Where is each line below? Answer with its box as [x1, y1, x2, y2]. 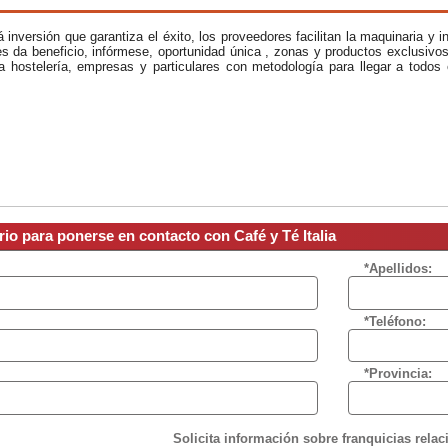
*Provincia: [364, 366, 432, 382]
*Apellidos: [364, 261, 432, 277]
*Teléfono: [364, 313, 426, 329]
